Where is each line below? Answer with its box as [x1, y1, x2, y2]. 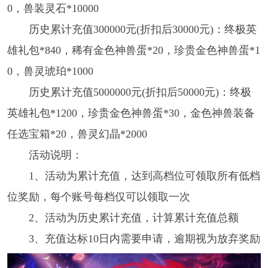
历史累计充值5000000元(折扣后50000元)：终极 [28, 86, 251, 98]
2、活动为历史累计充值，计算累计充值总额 [28, 211, 239, 224]
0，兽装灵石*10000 [7, 2, 99, 14]
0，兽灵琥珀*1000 [7, 65, 93, 77]
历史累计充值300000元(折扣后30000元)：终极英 [28, 23, 257, 35]
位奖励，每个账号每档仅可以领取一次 [7, 190, 190, 203]
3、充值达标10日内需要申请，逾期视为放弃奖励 [28, 232, 260, 245]
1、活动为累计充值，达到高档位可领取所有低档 [28, 169, 260, 182]
